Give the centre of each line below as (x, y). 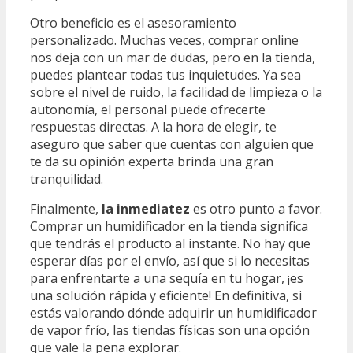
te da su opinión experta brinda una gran (152, 161)
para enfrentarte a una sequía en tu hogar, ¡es (167, 278)
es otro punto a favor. (256, 208)
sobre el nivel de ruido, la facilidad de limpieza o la (176, 92)
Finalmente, (66, 208)
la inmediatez (146, 208)
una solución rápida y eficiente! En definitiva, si (166, 295)
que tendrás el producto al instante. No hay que (170, 243)
